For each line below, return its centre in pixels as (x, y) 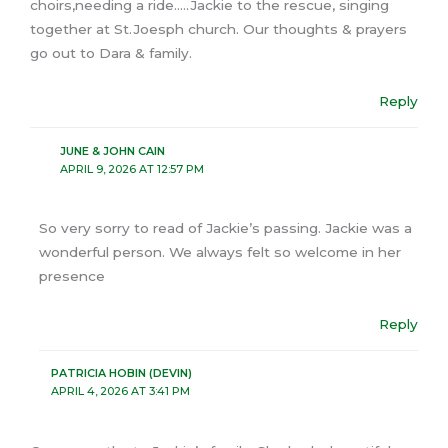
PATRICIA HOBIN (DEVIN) (121, 373)
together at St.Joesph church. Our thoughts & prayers (218, 29)
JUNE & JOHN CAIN (112, 150)
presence (72, 276)
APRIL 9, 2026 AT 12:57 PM (131, 168)
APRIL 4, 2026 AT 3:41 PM (120, 391)
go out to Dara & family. (111, 53)
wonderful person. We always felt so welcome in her (220, 252)
